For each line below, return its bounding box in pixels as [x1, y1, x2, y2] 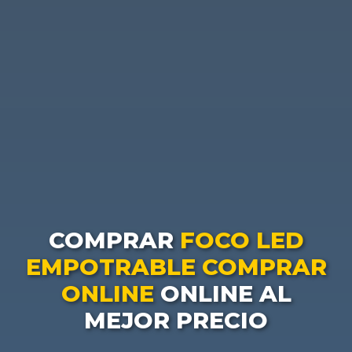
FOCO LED [179, 226, 304, 255]
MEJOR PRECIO [84, 306, 268, 335]
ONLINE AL [153, 280, 291, 308]
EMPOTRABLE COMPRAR [25, 253, 327, 281]
